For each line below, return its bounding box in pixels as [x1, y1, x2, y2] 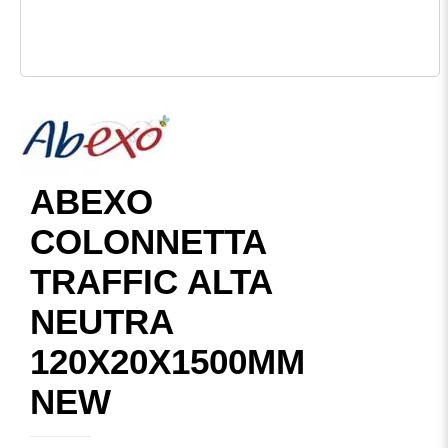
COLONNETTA [30, 222, 266, 261]
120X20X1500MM [30, 342, 305, 381]
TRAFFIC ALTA [30, 262, 272, 301]
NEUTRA [30, 302, 173, 341]
